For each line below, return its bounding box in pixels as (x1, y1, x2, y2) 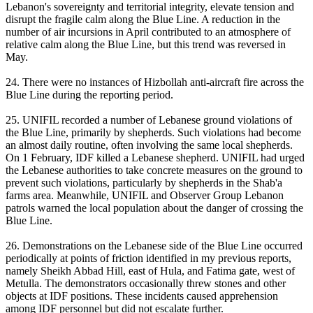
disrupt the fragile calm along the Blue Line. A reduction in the (6, 13, 280, 26)
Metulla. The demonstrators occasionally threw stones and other (6, 277, 286, 290)
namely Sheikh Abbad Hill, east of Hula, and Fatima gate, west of (6, 265, 295, 277)
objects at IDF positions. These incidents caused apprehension (6, 290, 278, 303)
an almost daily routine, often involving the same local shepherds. (6, 139, 293, 152)
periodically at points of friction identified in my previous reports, (6, 252, 291, 265)
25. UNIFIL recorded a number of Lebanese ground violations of (6, 114, 292, 126)
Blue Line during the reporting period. (6, 89, 173, 101)
